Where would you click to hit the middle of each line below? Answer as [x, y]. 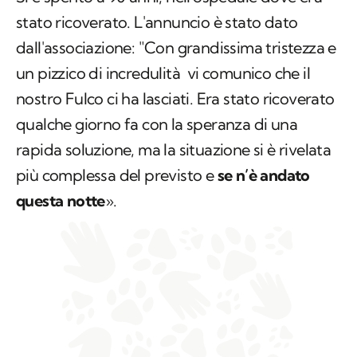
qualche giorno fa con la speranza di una [157, 124]
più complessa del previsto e [117, 175]
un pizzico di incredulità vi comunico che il [163, 73]
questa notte [61, 201]
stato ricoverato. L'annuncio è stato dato [157, 22]
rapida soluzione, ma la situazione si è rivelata [174, 150]
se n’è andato [263, 175]
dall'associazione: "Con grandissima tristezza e [176, 48]
